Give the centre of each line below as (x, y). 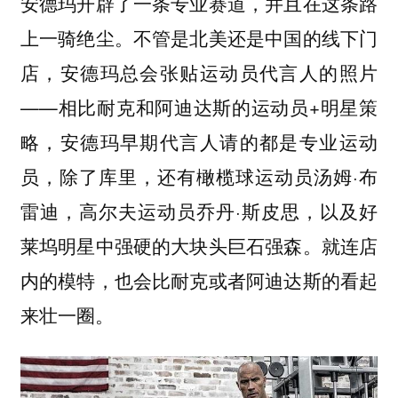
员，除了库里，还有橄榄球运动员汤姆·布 (199, 175)
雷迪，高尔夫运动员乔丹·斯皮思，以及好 (199, 210)
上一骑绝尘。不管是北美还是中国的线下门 (199, 37)
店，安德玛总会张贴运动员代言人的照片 (199, 72)
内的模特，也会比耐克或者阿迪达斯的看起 (199, 279)
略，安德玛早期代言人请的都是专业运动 (199, 141)
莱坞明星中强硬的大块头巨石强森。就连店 (199, 245)
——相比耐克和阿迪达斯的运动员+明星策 (199, 106)
